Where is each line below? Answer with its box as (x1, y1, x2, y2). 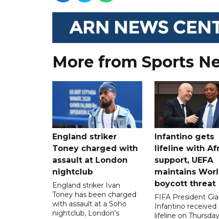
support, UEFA (154, 155, 213, 165)
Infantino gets (154, 131, 214, 141)
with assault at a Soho (52, 199, 127, 208)
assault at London (52, 155, 128, 165)
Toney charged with (52, 143, 138, 153)
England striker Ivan (52, 180, 120, 190)
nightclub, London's (52, 208, 119, 218)
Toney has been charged (52, 190, 136, 199)
